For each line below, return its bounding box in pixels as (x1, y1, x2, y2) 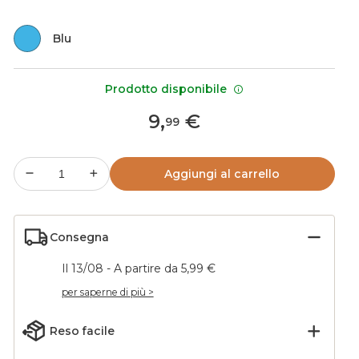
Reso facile (49, 324, 115, 338)
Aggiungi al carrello (164, 167, 280, 181)
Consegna (49, 230, 109, 244)
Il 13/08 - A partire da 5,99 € (61, 261, 216, 276)
